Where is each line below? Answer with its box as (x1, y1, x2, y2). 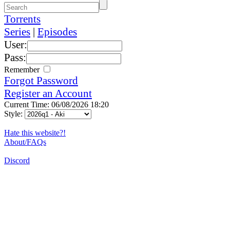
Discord (4, 156, 30, 165)
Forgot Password (4, 74, 78, 87)
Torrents (4, 12, 41, 25)
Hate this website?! (4, 128, 66, 137)
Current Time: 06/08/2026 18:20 (4, 100, 109, 109)
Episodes (37, 25, 77, 38)
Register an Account (4, 87, 92, 100)
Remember (4, 65, 42, 74)
